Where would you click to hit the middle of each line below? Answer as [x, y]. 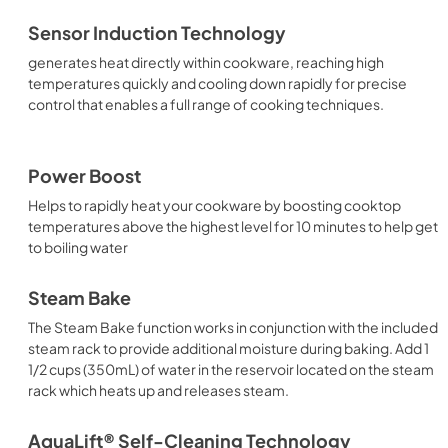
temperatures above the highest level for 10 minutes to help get [233, 226]
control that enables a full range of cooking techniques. [206, 104]
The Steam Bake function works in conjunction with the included [233, 327]
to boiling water [78, 247]
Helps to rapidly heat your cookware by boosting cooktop [214, 205]
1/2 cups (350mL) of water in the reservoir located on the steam [231, 369]
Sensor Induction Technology [157, 33]
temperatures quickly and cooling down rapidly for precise [217, 83]
